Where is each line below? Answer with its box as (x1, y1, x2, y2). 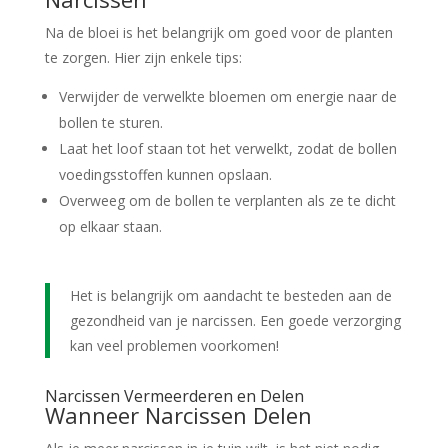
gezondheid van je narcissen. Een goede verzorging (69, 311, 401, 331)
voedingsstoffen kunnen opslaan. (58, 165, 272, 185)
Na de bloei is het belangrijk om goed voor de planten (44, 23, 393, 43)
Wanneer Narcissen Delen (44, 400, 312, 431)
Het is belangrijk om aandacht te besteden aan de (69, 286, 392, 306)
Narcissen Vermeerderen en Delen (44, 385, 304, 408)
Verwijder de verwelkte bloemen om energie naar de (58, 87, 397, 107)
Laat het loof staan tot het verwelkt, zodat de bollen (58, 139, 397, 159)
